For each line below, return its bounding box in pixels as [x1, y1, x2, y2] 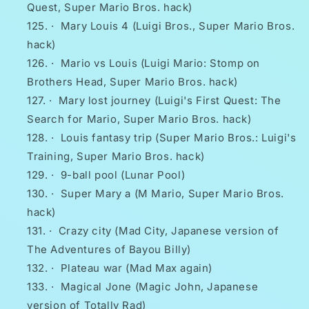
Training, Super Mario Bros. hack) [27, 150, 205, 163]
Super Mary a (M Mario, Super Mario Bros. [60, 187, 284, 201]
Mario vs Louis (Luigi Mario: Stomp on [60, 57, 261, 70]
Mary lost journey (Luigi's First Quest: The [58, 94, 281, 108]
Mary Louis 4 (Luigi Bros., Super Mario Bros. [60, 19, 295, 33]
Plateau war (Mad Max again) [60, 261, 213, 275]
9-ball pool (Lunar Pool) [60, 168, 186, 182]
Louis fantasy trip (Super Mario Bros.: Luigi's [60, 131, 297, 145]
